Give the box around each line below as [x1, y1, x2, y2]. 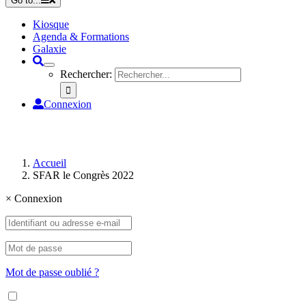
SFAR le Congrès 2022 [33, 169, 134, 181]
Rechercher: [60, 68, 112, 80]
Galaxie [33, 43, 66, 55]
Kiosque [33, 18, 69, 30]
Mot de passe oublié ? [5, 266, 99, 278]
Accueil [33, 157, 66, 169]
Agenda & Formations [33, 31, 129, 42]
